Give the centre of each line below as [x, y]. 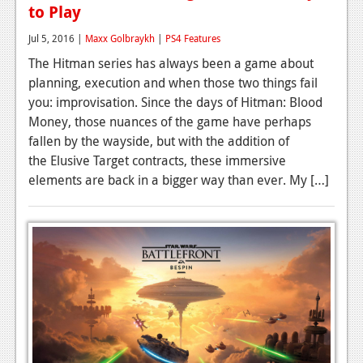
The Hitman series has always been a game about [171, 63]
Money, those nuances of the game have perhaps [170, 121]
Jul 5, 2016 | [57, 38]
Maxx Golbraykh [120, 38]
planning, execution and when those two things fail [173, 82]
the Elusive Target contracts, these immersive [157, 160]
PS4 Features [193, 38]
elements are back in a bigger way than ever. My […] [179, 179]
